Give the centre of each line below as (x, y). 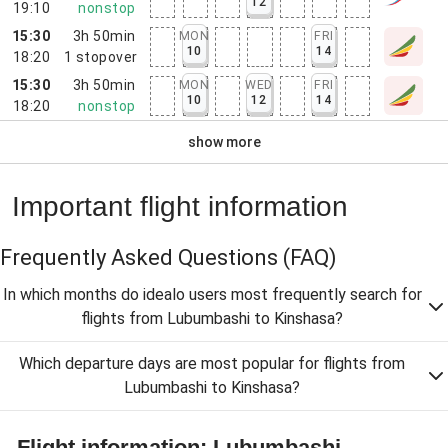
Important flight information (180, 206)
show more (224, 141)
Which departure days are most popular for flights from (212, 363)
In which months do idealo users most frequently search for (212, 294)
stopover (106, 56)
